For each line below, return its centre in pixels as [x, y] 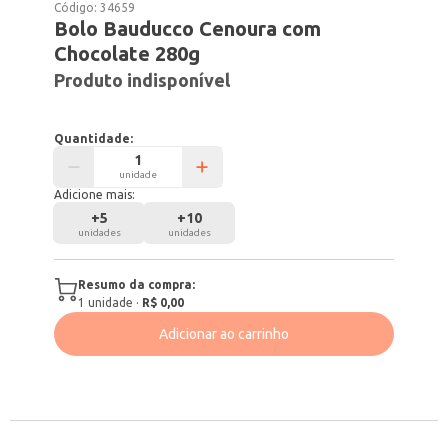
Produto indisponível [142, 80]
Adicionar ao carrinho [224, 334]
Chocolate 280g [127, 53]
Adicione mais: [95, 194]
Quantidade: [94, 138]
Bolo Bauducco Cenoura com [188, 28]
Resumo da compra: [137, 284]
